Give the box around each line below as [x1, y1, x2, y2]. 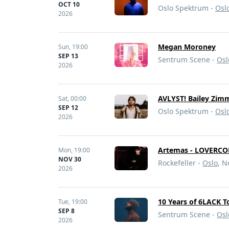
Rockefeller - [158, 158, 202, 168]
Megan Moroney [158, 42, 216, 52]
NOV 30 [58, 155, 81, 164]
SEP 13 [58, 52, 78, 60]
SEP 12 [58, 103, 78, 112]
